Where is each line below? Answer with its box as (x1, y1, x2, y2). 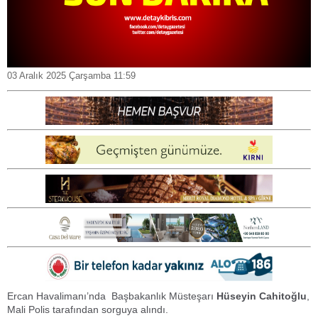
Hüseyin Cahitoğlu (216, 290, 307, 302)
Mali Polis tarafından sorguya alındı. (7, 303, 168, 315)
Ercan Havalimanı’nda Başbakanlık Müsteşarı (7, 290, 216, 302)
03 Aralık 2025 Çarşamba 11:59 (7, 70, 136, 82)
